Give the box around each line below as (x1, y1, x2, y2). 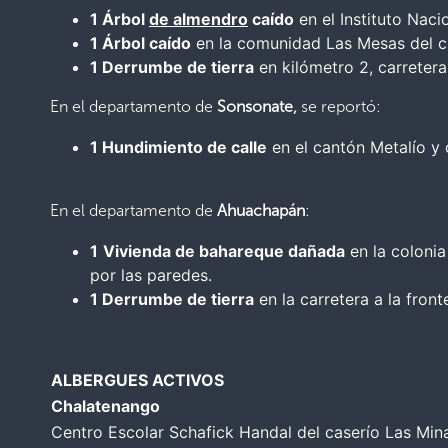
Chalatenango (51, 395, 160, 416)
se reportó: (301, 96, 381, 116)
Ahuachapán (217, 200, 305, 220)
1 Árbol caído (90, 32, 191, 53)
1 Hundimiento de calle (90, 136, 267, 157)
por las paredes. (90, 264, 212, 285)
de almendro (149, 8, 248, 29)
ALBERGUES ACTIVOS (51, 369, 224, 390)
